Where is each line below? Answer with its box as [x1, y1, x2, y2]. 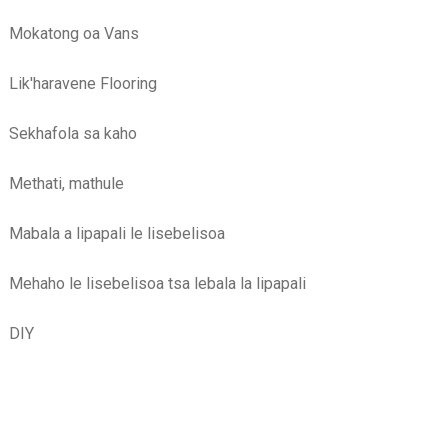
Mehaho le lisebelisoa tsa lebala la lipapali [8, 273, 306, 293]
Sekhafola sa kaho [8, 123, 137, 143]
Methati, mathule [8, 173, 124, 193]
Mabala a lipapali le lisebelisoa [8, 223, 225, 243]
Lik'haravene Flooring [8, 73, 157, 93]
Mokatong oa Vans [8, 23, 139, 43]
